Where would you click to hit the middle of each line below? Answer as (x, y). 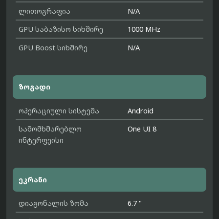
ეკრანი (33, 179)
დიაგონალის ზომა (54, 203)
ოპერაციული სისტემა (59, 110)
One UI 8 (142, 129)
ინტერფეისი (41, 140)
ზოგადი (35, 87)
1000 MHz (144, 29)
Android (141, 110)
